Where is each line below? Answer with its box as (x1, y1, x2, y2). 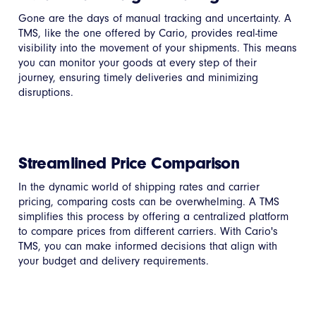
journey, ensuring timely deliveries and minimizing (18, 71, 259, 84)
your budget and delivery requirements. (18, 254, 209, 267)
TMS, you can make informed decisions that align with (18, 239, 278, 253)
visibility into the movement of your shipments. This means (18, 41, 298, 54)
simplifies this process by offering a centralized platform (18, 209, 289, 223)
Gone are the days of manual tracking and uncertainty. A (18, 11, 292, 25)
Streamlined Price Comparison (18, 152, 240, 173)
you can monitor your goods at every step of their (18, 56, 257, 69)
